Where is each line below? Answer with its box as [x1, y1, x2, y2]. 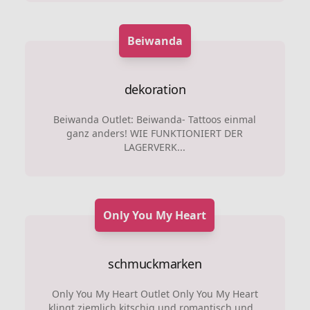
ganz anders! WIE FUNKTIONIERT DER [66, 127, 244, 140]
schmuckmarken [108, 255, 202, 272]
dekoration [124, 81, 186, 98]
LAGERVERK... [124, 140, 186, 154]
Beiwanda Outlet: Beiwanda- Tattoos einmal [53, 113, 257, 126]
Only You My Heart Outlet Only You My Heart [51, 287, 258, 300]
